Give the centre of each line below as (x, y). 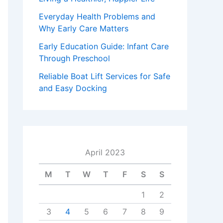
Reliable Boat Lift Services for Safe (105, 76)
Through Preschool (74, 58)
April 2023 (105, 152)
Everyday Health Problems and (97, 16)
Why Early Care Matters (84, 28)
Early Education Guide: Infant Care (104, 46)
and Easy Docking (73, 88)
